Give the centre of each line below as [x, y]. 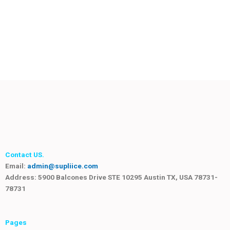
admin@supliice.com [63, 166]
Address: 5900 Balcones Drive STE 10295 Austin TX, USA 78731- [111, 177]
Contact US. [25, 155]
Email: [16, 166]
